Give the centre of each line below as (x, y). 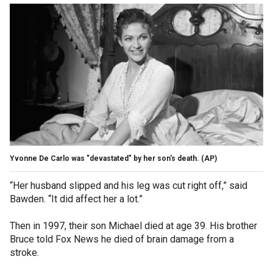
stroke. (24, 253)
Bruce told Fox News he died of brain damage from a (122, 239)
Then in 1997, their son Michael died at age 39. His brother (133, 226)
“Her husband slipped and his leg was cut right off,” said (129, 186)
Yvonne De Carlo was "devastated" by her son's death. (105, 159)
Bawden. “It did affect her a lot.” (76, 199)
